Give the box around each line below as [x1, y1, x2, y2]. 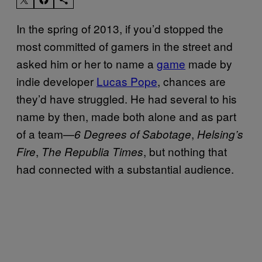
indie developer [16, 73, 96, 89]
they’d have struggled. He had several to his [16, 90, 237, 106]
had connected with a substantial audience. [16, 160, 234, 177]
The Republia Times [42, 143, 143, 159]
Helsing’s [197, 126, 243, 142]
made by [185, 55, 232, 71]
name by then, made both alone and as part [16, 108, 236, 124]
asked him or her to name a [16, 55, 157, 71]
